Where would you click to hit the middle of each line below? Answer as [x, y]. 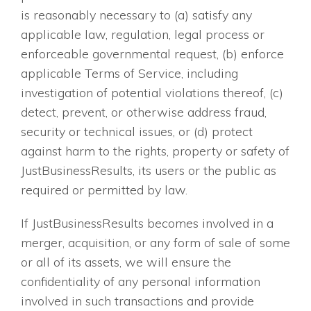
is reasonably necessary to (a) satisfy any [136, 15]
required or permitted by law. [104, 190]
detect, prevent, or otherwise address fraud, [144, 112]
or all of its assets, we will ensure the [126, 262]
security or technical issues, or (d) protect [137, 132]
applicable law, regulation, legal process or [143, 35]
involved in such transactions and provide [137, 301]
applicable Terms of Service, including [129, 74]
